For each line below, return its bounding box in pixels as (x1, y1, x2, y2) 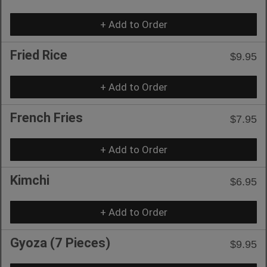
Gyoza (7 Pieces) (10, 235, 110, 250)
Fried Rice (10, 47, 67, 63)
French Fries (10, 110, 83, 125)
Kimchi (10, 172, 49, 188)
